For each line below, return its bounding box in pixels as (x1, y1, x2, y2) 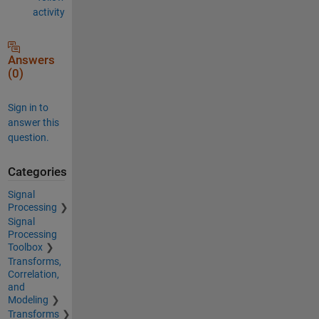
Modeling (7, 294, 48, 305)
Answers (7, 53, 55, 67)
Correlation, (7, 268, 59, 280)
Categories (7, 164, 67, 179)
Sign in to (7, 101, 48, 113)
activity (32, 6, 65, 18)
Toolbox (7, 241, 43, 253)
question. (7, 131, 49, 143)
